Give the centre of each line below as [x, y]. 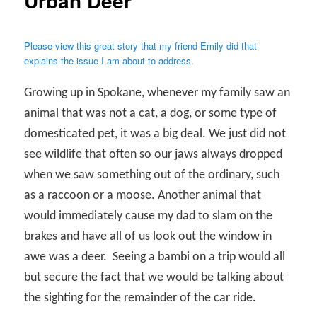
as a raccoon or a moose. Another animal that [143, 196]
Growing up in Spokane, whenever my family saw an [157, 93]
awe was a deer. [66, 258]
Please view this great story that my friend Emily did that [141, 46]
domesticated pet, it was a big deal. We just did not [155, 134]
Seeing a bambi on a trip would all [199, 258]
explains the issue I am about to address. [109, 61]
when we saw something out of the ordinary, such [152, 175]
